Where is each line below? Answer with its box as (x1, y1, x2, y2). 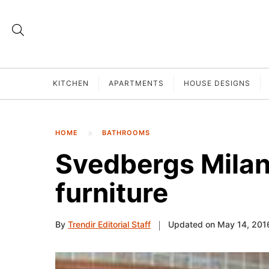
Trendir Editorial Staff (68, 219, 151, 230)
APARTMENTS (109, 79, 164, 88)
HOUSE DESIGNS (184, 79, 250, 88)
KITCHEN (53, 79, 89, 88)
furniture (55, 177, 168, 210)
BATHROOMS (102, 128, 150, 137)
